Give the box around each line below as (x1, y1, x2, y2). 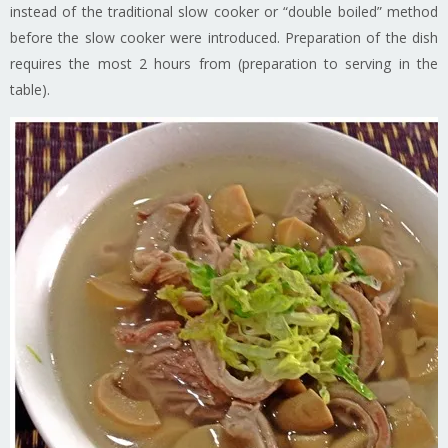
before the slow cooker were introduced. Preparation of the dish (10, 28, 438, 48)
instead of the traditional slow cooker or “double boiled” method (10, 2, 438, 22)
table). (10, 80, 50, 100)
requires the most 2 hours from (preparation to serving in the (10, 54, 438, 74)
